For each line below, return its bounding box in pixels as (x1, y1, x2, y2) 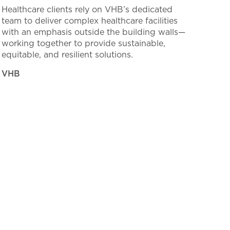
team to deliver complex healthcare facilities (2, 15, 178, 26)
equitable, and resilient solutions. (2, 49, 133, 60)
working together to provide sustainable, (2, 37, 166, 49)
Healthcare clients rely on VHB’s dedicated (2, 4, 173, 15)
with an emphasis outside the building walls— (2, 26, 186, 37)
